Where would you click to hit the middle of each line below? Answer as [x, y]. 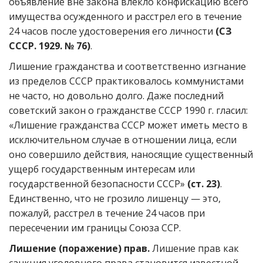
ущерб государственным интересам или [102, 169]
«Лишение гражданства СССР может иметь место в [128, 125]
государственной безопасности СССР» [98, 184]
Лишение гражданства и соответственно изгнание [127, 66]
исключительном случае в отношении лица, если [123, 140]
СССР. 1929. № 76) [50, 46]
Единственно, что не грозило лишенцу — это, [115, 198]
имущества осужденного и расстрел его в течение [125, 16]
